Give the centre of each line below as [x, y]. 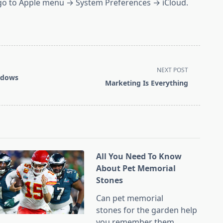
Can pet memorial [130, 198]
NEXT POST [173, 70]
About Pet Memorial [136, 168]
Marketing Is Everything [147, 83]
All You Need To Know [139, 157]
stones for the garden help [147, 210]
